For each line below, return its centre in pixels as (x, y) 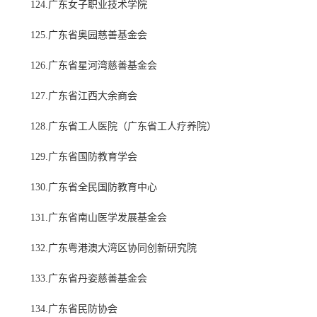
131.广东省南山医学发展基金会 (99, 218)
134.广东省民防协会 (74, 309)
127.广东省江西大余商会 (84, 96)
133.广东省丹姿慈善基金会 (89, 279)
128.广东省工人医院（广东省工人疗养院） (123, 127)
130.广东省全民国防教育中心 (94, 188)
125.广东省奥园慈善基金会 (89, 35)
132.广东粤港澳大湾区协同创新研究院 (114, 248)
